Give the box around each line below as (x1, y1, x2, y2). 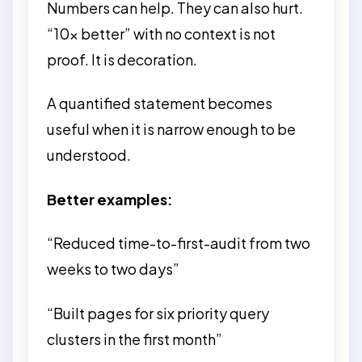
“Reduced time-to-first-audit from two (47, 234, 310, 252)
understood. (47, 145, 131, 164)
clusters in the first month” (47, 329, 222, 348)
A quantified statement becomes (47, 94, 272, 112)
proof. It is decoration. (47, 49, 197, 69)
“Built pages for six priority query (47, 303, 269, 322)
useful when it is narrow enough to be (47, 120, 296, 138)
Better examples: (47, 189, 173, 208)
